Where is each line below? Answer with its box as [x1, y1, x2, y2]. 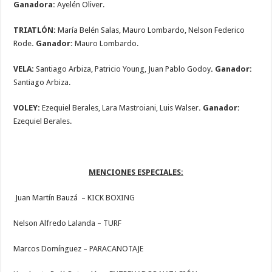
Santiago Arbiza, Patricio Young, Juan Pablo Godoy [36, 64, 211, 74]
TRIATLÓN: [13, 25, 58, 35]
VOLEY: [13, 103, 42, 113]
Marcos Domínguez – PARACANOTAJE [13, 244, 144, 254]
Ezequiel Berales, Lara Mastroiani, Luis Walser [42, 103, 199, 113]
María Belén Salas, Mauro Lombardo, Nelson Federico [58, 25, 245, 35]
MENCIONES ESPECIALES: [88, 168, 183, 177]
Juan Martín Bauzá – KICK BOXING [15, 193, 135, 203]
